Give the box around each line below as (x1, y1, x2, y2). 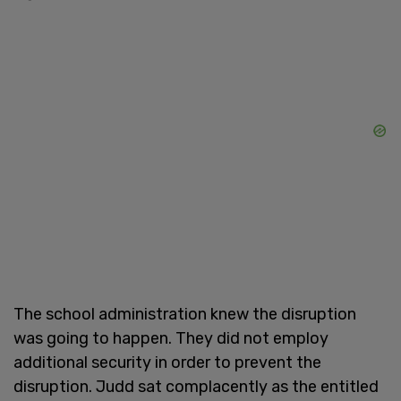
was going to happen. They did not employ (13, 328, 328, 349)
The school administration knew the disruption (13, 304, 356, 325)
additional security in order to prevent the (13, 353, 321, 373)
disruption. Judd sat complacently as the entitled (13, 377, 379, 397)
